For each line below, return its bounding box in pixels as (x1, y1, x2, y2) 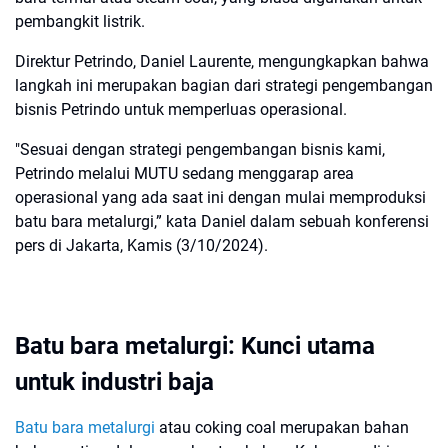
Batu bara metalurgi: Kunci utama (15, 332, 375, 360)
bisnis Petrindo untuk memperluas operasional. (15, 100, 347, 119)
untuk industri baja (15, 368, 214, 396)
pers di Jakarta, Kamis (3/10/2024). (15, 236, 268, 255)
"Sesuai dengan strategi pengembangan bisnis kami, (15, 140, 385, 159)
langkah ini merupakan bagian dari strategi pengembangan (15, 76, 433, 95)
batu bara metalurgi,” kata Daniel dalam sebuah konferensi (15, 212, 429, 231)
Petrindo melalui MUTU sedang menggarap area (15, 164, 354, 183)
